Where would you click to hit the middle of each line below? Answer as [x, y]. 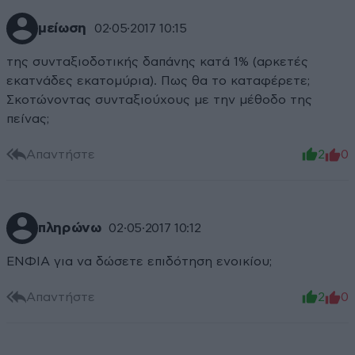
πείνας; [28, 119]
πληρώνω [70, 229]
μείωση [62, 29]
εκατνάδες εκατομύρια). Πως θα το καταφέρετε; [158, 81]
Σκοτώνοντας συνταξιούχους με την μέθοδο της [159, 100]
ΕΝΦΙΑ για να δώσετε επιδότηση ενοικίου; [139, 262]
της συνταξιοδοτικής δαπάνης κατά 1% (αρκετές [157, 62]
